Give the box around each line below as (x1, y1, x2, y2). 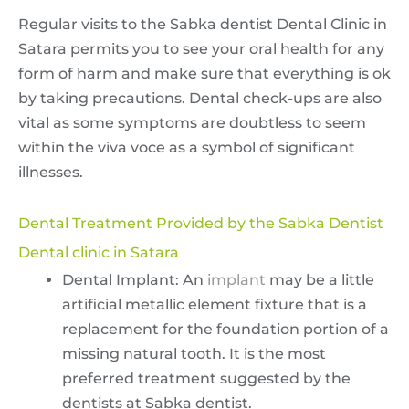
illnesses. (18, 163, 83, 181)
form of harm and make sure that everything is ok (18, 64, 391, 82)
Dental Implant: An (62, 270, 207, 288)
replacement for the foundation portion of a (62, 320, 389, 338)
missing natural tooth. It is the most (62, 344, 326, 362)
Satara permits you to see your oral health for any (18, 39, 384, 58)
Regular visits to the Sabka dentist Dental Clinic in (18, 15, 387, 33)
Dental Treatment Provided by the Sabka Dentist (18, 214, 383, 232)
